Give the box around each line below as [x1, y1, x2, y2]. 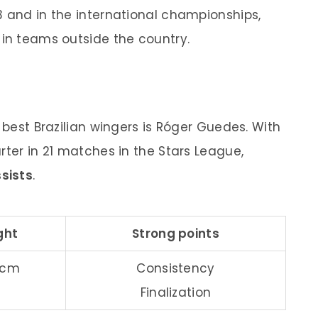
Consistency [136, 259, 215, 277]
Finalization [140, 283, 212, 301]
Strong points [132, 224, 219, 242]
